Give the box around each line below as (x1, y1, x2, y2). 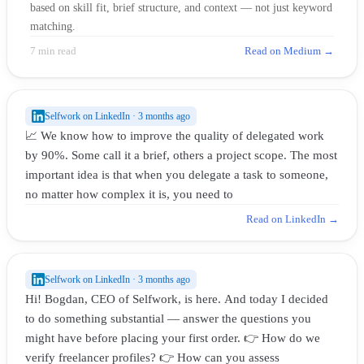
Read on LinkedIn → (246, 212, 339, 225)
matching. (30, 19, 76, 32)
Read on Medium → (245, 44, 334, 57)
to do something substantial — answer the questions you (25, 311, 311, 325)
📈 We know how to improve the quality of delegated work (25, 128, 324, 142)
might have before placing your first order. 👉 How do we (25, 331, 320, 344)
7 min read (30, 44, 76, 57)
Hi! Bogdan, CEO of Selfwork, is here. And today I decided (25, 292, 328, 305)
